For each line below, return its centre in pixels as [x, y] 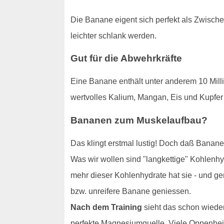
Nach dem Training [106, 207]
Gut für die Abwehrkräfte [126, 58]
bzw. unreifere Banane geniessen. [130, 191]
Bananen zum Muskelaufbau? [139, 120]
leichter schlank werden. [113, 35]
